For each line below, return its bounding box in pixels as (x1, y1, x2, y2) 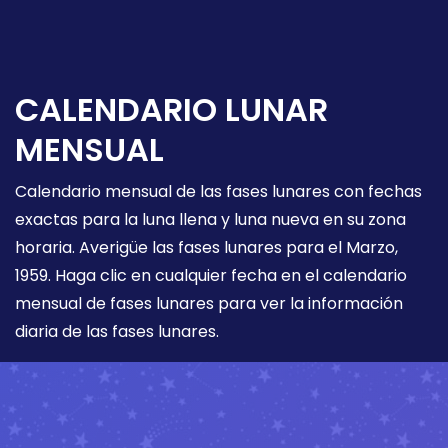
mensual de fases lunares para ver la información (15, 291, 403, 315)
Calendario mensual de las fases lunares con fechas (15, 179, 422, 203)
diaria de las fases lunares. (15, 319, 219, 343)
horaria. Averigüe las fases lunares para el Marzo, (15, 235, 398, 259)
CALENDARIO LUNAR (15, 86, 328, 132)
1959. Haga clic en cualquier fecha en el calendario (15, 263, 407, 287)
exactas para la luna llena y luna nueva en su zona (15, 207, 406, 231)
